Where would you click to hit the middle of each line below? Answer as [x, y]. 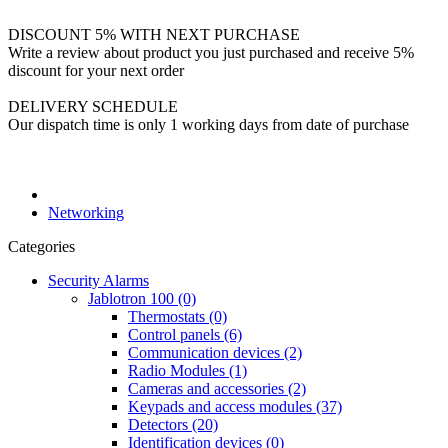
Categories [41, 246]
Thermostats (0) [177, 316]
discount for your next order [96, 70]
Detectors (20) [173, 424]
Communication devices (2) [215, 352]
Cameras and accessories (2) [217, 388]
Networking [86, 212]
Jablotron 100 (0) [142, 298]
